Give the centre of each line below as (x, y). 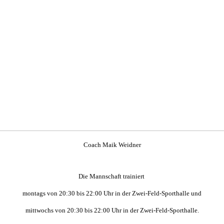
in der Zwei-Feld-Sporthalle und (158, 193)
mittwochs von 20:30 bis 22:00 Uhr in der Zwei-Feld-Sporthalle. (112, 210)
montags (35, 193)
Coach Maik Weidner (112, 144)
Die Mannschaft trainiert (112, 176)
